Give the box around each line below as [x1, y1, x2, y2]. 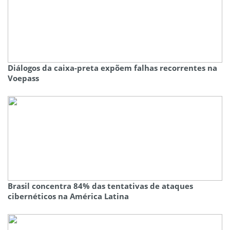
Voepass [8, 73, 39, 84]
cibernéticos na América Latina [8, 191, 129, 202]
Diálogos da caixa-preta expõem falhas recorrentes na [8, 63, 217, 73]
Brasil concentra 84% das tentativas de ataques [8, 181, 193, 191]
